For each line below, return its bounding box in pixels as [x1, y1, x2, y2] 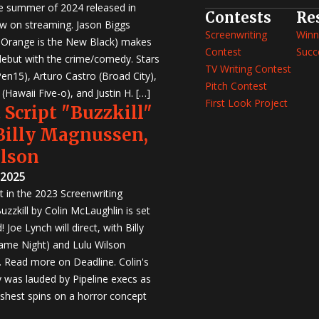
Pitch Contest [205, 78, 267, 93]
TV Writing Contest [205, 61, 291, 75]
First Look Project [205, 95, 288, 110]
